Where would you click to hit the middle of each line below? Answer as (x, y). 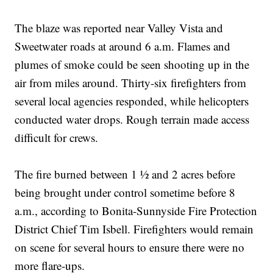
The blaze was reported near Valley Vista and (119, 28)
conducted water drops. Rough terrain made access (132, 119)
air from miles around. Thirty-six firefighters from (131, 83)
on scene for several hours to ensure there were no (130, 247)
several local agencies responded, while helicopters (132, 101)
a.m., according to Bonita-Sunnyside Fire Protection (136, 211)
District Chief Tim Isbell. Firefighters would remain (134, 229)
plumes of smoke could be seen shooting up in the (132, 65)
